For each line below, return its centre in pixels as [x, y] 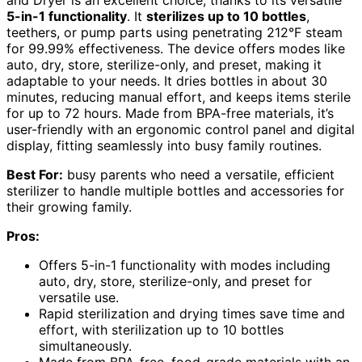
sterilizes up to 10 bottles [226, 17]
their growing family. [69, 207]
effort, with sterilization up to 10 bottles [161, 330]
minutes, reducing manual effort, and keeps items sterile [179, 97]
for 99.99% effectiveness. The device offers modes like [176, 49]
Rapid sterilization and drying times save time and [192, 314]
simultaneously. [85, 346]
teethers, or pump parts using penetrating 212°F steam [175, 33]
